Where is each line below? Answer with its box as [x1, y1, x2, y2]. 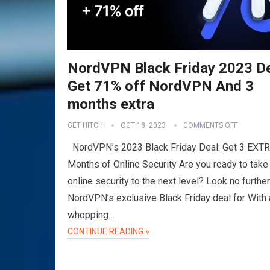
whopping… [67, 209, 115, 221]
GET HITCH [67, 121, 103, 130]
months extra [67, 96, 154, 113]
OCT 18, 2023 [121, 121, 166, 130]
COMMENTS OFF [183, 121, 237, 130]
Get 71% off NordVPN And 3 [67, 78, 254, 95]
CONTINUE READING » [67, 227, 149, 236]
